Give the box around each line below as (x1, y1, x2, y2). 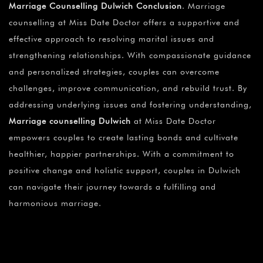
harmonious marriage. (9, 198, 102, 208)
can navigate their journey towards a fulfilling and (9, 182, 216, 192)
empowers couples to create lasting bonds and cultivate (9, 133, 238, 143)
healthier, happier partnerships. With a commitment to (9, 149, 234, 159)
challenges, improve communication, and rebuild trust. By (9, 83, 247, 93)
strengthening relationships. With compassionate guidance (9, 50, 251, 60)
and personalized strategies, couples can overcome (9, 67, 220, 77)
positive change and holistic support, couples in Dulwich (9, 166, 241, 176)
